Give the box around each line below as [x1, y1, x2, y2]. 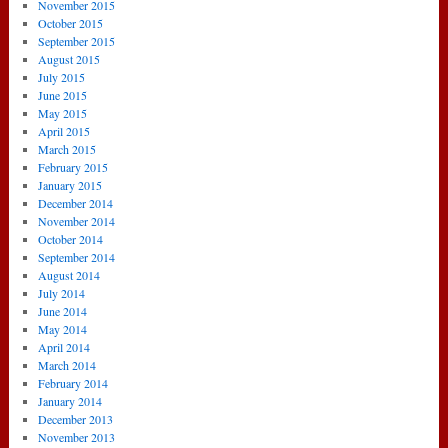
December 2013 [38, 411, 113, 428]
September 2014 [38, 249, 115, 266]
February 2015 [38, 159, 108, 176]
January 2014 [38, 393, 102, 410]
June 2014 [38, 303, 87, 320]
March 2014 [38, 357, 96, 374]
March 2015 [38, 141, 96, 158]
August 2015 [38, 51, 100, 68]
